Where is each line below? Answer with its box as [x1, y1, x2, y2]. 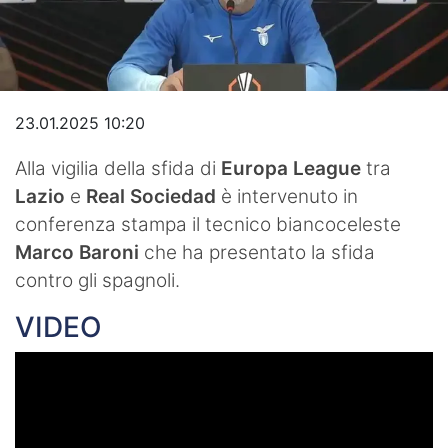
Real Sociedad [86, 184, 216, 208]
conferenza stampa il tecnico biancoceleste [15, 212, 401, 236]
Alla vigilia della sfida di [15, 156, 216, 180]
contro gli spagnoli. [15, 268, 180, 292]
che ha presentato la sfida [139, 240, 375, 264]
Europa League [216, 156, 361, 180]
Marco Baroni [15, 240, 139, 264]
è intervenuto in [216, 184, 358, 208]
